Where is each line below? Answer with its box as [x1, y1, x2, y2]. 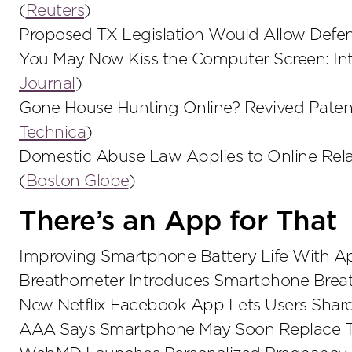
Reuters [25, 2, 84, 20]
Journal [19, 75, 75, 93]
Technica [19, 124, 86, 141]
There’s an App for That [19, 208, 337, 236]
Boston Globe [25, 173, 129, 190]
